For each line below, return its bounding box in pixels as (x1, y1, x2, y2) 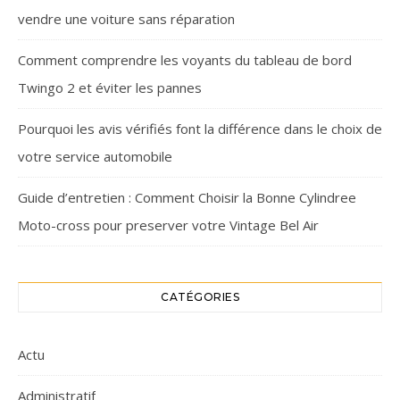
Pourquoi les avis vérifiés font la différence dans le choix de (18, 120, 382, 137)
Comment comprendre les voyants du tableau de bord (18, 51, 352, 69)
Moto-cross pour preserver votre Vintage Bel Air (18, 216, 319, 234)
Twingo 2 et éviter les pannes (18, 79, 202, 96)
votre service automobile (18, 147, 172, 165)
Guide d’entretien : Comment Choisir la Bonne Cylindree (18, 188, 356, 206)
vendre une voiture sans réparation (18, 10, 235, 28)
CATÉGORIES (161, 290, 239, 304)
